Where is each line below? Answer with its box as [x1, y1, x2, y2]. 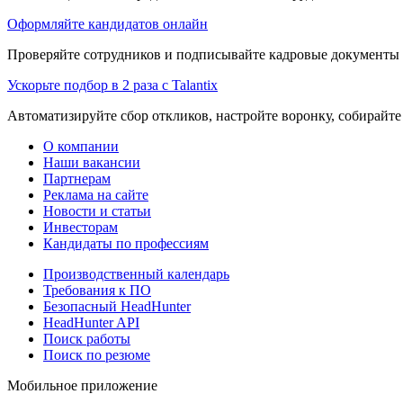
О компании [43, 138, 119, 154]
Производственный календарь [43, 265, 229, 282]
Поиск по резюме [43, 346, 150, 363]
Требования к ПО [43, 282, 151, 298]
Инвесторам [43, 219, 118, 235]
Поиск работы [43, 330, 130, 346]
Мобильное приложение [7, 377, 157, 393]
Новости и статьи [43, 202, 151, 219]
